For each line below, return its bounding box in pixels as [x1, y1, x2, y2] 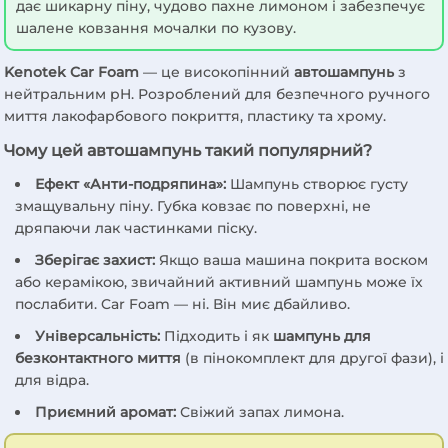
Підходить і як [159, 326, 273, 345]
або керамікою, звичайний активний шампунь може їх [14, 272, 423, 291]
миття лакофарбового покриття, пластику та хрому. [4, 106, 387, 125]
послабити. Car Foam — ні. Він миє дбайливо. [14, 294, 350, 313]
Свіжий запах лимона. [175, 402, 344, 421]
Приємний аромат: [34, 402, 176, 421]
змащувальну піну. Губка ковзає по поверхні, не [14, 196, 371, 215]
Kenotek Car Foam [4, 62, 140, 81]
